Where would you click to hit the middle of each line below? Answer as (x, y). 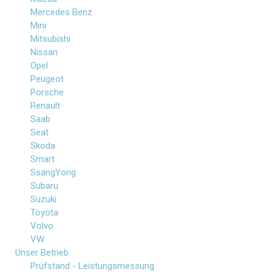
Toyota (44, 212)
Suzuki (43, 199)
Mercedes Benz (61, 12)
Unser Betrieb (42, 253)
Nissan (44, 52)
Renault (45, 106)
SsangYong (53, 172)
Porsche (47, 92)
